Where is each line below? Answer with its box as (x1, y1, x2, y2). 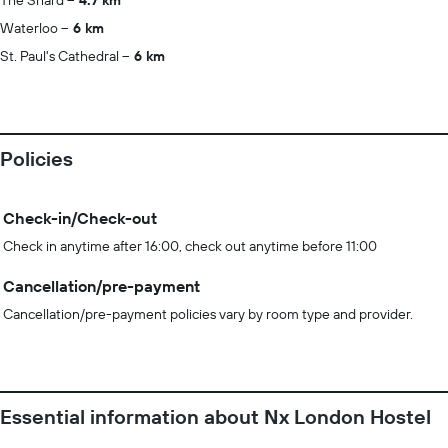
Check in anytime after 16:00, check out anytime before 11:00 (3, 237, 377, 255)
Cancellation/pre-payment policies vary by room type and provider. (3, 305, 413, 323)
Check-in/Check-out (3, 208, 157, 228)
